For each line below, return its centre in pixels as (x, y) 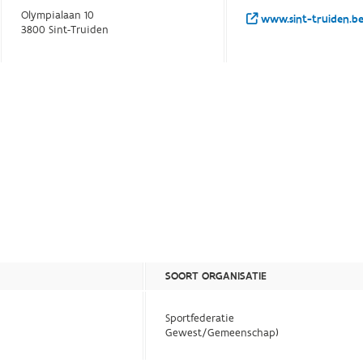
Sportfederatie (200, 319)
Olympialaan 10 (58, 16)
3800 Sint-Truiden (65, 30)
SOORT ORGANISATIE (216, 277)
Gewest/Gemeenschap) (222, 333)
